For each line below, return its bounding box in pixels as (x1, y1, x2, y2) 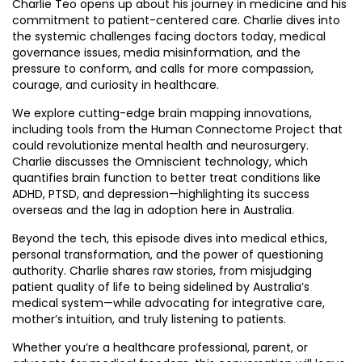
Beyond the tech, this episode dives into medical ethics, (12, 230, 327, 246)
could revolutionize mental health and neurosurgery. (12, 137, 309, 154)
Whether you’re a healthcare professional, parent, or (12, 339, 308, 356)
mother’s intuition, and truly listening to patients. (12, 311, 286, 327)
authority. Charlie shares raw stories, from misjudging (12, 263, 312, 279)
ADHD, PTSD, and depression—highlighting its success (12, 186, 309, 202)
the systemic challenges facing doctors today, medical (12, 28, 326, 44)
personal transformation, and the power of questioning (12, 246, 323, 263)
